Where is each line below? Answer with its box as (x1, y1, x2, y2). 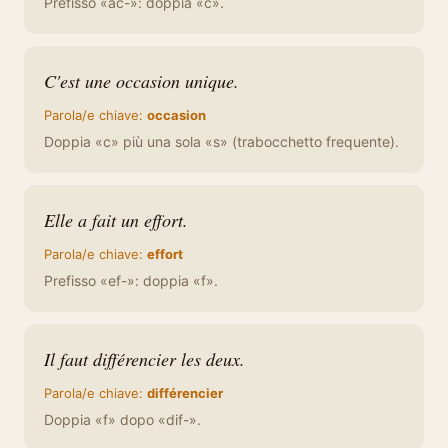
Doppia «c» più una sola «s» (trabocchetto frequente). (44, 133, 399, 150)
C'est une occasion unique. (44, 69, 239, 93)
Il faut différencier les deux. (44, 347, 245, 371)
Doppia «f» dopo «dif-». (44, 411, 201, 428)
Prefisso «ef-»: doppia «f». (44, 272, 218, 289)
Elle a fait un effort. (44, 208, 188, 232)
